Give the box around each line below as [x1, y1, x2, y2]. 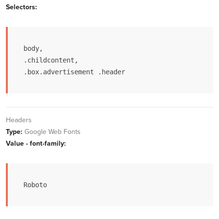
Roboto [23, 181, 47, 189]
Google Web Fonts [22, 128, 81, 136]
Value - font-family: [6, 139, 66, 148]
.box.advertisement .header [23, 68, 125, 76]
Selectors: [6, 3, 37, 11]
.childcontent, [23, 56, 78, 64]
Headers [6, 116, 32, 124]
